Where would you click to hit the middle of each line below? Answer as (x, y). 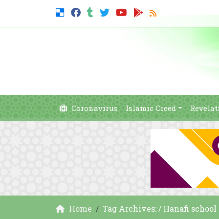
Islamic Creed (151, 108)
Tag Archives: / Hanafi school (160, 208)
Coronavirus (94, 108)
